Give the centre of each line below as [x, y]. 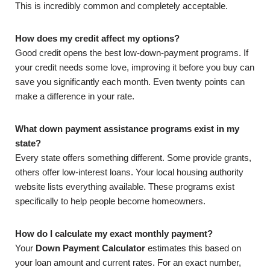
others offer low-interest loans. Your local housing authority [129, 172]
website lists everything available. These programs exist [125, 187]
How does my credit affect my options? [97, 38]
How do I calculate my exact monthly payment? [114, 234]
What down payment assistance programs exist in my [127, 129]
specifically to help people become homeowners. [110, 201]
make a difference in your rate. [75, 96]
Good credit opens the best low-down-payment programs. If [132, 53]
